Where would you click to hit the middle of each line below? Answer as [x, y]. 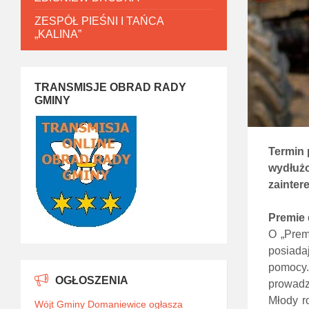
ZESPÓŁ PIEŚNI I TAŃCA [99, 21]
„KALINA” [58, 34]
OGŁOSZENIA [92, 280]
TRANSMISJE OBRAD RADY [110, 87]
